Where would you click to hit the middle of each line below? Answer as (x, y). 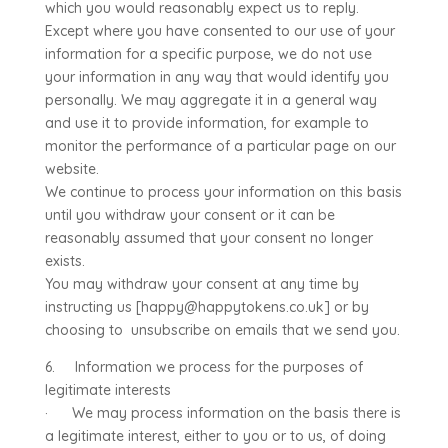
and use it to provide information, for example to (206, 123)
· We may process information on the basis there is (222, 413)
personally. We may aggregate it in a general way (210, 100)
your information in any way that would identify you (216, 77)
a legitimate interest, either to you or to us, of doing (215, 436)
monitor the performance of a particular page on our (220, 146)
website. (71, 169)
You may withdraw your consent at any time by (201, 284)
